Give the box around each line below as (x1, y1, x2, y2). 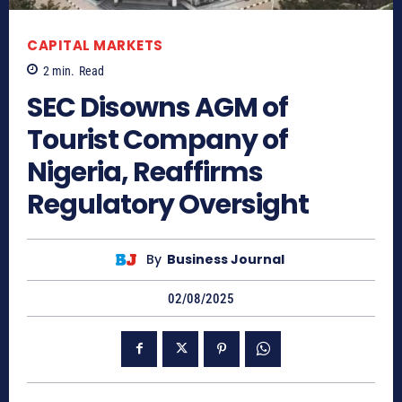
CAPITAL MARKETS (27, 35, 163, 55)
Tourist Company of (27, 120, 288, 159)
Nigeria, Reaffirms (27, 153, 263, 191)
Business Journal (167, 250, 284, 269)
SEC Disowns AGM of (27, 88, 288, 127)
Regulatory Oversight (27, 185, 309, 223)
